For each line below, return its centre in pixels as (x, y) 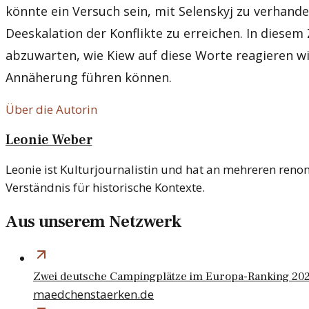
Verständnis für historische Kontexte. (105, 188)
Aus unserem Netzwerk (93, 221)
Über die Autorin (51, 109)
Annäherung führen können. (89, 77)
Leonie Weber (49, 140)
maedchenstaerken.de (93, 294)
